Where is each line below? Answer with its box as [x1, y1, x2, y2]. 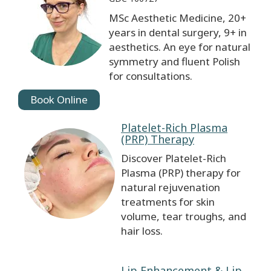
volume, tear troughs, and [121, 209, 246, 224]
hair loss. [121, 224, 163, 238]
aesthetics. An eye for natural [109, 40, 250, 54]
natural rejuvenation [121, 180, 220, 195]
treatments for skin [121, 195, 215, 209]
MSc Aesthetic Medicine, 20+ [109, 11, 246, 25]
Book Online [30, 93, 88, 107]
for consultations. [109, 69, 192, 83]
